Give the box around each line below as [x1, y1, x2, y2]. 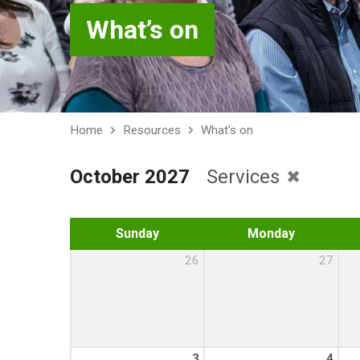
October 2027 [70, 165, 190, 188]
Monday [247, 226, 295, 241]
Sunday [115, 226, 159, 241]
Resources [123, 123, 181, 137]
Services [207, 165, 284, 188]
